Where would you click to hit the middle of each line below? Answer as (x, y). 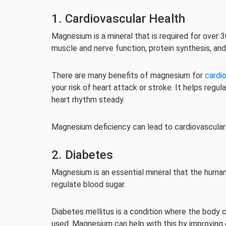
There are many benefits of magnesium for (128, 75)
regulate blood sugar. (89, 184)
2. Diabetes (82, 155)
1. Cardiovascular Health (118, 19)
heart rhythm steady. (88, 100)
